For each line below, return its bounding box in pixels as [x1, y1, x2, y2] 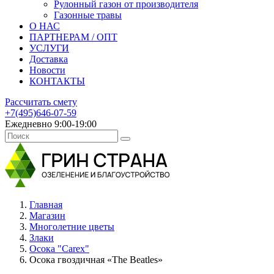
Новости [29, 65, 65, 75]
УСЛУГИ [29, 43, 69, 53]
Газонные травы [54, 10, 122, 20]
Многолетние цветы [29, 221, 114, 232]
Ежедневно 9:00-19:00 [5, 119, 97, 129]
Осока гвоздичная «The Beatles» [29, 254, 163, 265]
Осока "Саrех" [29, 243, 89, 254]
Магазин [29, 210, 65, 221]
